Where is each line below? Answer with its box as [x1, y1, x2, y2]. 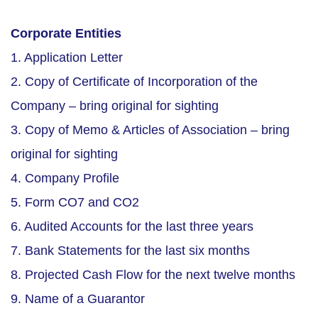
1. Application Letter [11, 50, 123, 65]
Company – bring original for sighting [11, 99, 219, 114]
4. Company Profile [11, 171, 119, 186]
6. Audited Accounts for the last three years [11, 219, 253, 234]
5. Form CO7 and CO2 [11, 195, 139, 210]
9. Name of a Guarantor [11, 292, 145, 307]
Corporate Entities [11, 26, 121, 41]
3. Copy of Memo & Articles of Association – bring [11, 123, 290, 138]
